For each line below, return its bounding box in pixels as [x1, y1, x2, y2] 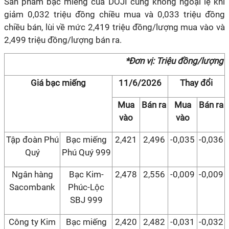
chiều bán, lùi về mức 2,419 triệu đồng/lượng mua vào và [4, 22, 225, 32]
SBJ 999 [70, 195, 103, 205]
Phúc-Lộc [68, 182, 104, 192]
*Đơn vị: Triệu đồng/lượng [125, 56, 223, 66]
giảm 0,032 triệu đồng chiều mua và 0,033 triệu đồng [4, 9, 225, 19]
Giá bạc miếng [31, 78, 86, 88]
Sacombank [9, 182, 55, 192]
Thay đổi [180, 78, 213, 88]
